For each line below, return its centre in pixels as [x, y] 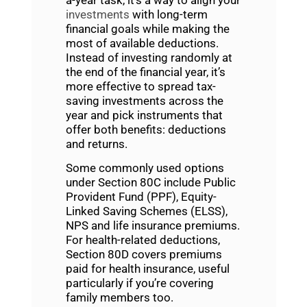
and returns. [96, 144]
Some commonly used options [145, 168]
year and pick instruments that [144, 115]
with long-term [168, 14]
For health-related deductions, [143, 240]
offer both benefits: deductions [146, 129]
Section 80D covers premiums [144, 255]
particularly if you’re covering [139, 283]
